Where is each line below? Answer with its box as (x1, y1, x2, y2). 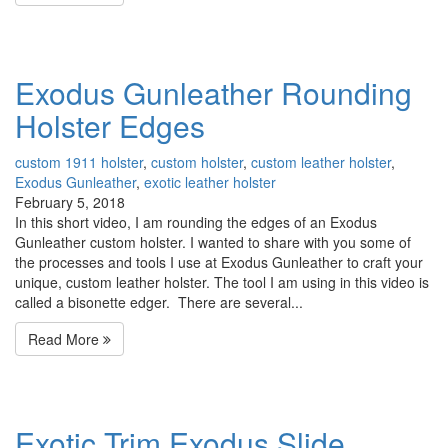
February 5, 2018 (15, 192, 125, 213)
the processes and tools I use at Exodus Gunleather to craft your (15, 252, 423, 273)
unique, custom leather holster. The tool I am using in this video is (15, 272, 429, 293)
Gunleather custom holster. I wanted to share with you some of (15, 232, 411, 253)
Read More (28, 329, 103, 350)
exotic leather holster (144, 172, 276, 193)
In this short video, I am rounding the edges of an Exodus (15, 212, 377, 233)
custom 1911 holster (15, 152, 143, 173)
